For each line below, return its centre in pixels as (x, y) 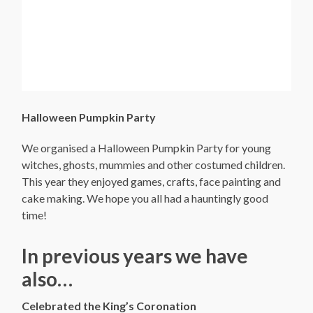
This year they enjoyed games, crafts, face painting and (152, 182)
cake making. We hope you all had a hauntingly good (145, 198)
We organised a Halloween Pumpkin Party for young (147, 148)
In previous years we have (135, 256)
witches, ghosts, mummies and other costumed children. (155, 165)
